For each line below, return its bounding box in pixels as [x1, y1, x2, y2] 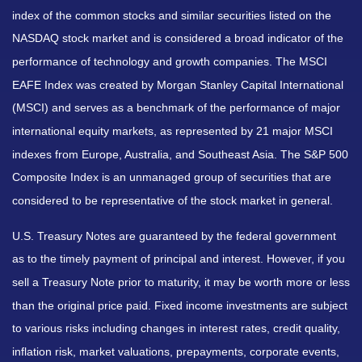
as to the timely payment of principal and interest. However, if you [12, 252, 345, 266]
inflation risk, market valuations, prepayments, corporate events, [12, 345, 339, 358]
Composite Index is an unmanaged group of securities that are [12, 170, 331, 184]
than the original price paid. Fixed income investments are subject [12, 298, 347, 312]
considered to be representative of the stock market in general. [12, 194, 333, 208]
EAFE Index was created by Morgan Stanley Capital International [12, 78, 343, 91]
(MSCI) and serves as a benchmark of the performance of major [12, 101, 340, 115]
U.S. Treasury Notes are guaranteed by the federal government [12, 229, 336, 242]
